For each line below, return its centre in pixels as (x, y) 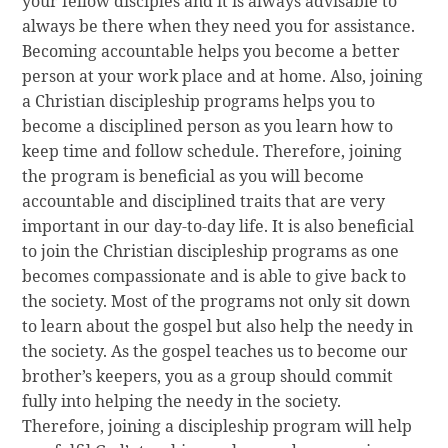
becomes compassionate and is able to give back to (214, 275)
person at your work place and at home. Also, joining (223, 75)
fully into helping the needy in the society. (182, 400)
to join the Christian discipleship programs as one (211, 250)
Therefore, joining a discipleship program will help (217, 425)
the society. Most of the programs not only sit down (216, 300)
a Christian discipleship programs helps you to (199, 100)
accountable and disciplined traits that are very (204, 200)
